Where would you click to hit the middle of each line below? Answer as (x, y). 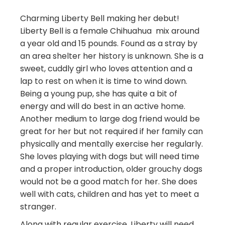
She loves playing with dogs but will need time (110, 156)
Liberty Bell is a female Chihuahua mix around (110, 31)
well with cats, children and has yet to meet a (109, 194)
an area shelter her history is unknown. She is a (112, 56)
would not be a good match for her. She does (109, 182)
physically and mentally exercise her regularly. (111, 144)
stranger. (39, 207)
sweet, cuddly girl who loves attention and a (106, 69)
